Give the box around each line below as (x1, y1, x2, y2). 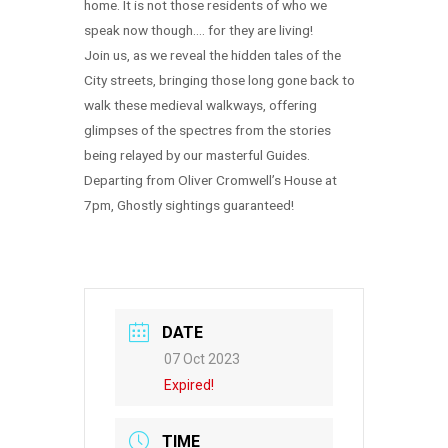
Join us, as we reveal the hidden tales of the (84, 47, 341, 64)
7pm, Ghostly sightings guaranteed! (84, 197, 294, 214)
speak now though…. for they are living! (84, 22, 313, 39)
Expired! (164, 377, 214, 394)
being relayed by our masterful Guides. (84, 147, 310, 164)
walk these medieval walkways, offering (84, 97, 317, 114)
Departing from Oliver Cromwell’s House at (84, 172, 337, 189)
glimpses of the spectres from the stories (84, 122, 331, 139)
